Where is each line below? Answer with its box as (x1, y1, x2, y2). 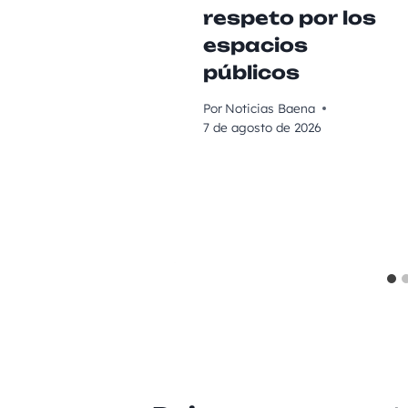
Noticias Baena (224, 100, 315, 117)
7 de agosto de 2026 (202, 119, 321, 136)
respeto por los (202, 5, 376, 29)
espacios (202, 33, 308, 56)
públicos (202, 60, 300, 84)
